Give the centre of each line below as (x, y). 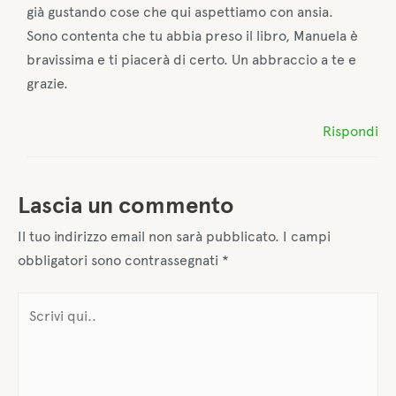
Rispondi (350, 131)
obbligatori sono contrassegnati (120, 260)
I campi (307, 236)
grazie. (48, 83)
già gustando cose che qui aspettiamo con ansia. (180, 11)
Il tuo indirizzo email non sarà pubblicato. (148, 236)
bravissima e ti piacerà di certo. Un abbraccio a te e (192, 59)
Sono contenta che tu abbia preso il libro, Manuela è (193, 35)
